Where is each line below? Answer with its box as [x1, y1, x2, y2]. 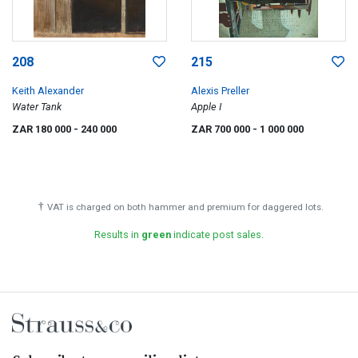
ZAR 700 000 [191, 123, 253, 135]
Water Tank [12, 101, 62, 113]
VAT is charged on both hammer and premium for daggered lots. [46, 201, 324, 213]
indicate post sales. [171, 229, 264, 241]
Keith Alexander [12, 85, 84, 97]
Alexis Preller [191, 85, 249, 97]
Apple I [191, 101, 221, 113]
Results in [94, 229, 141, 241]
